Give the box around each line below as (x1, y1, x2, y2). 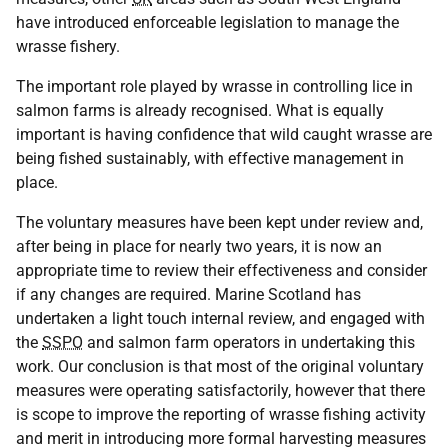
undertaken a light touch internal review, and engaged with (16, 309, 425, 328)
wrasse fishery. (16, 37, 120, 56)
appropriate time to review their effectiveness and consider (16, 261, 427, 280)
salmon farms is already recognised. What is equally (16, 101, 384, 120)
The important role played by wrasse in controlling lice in (16, 77, 413, 96)
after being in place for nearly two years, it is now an (16, 237, 382, 256)
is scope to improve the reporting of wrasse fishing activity (16, 405, 426, 424)
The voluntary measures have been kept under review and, (16, 213, 423, 232)
